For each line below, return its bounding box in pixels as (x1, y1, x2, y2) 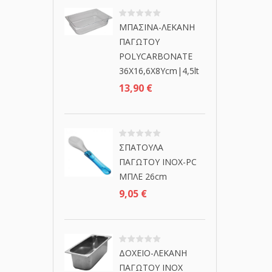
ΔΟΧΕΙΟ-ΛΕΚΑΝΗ (119, 247, 187, 259)
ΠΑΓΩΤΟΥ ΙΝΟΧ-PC (119, 156, 197, 168)
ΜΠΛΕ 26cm (119, 171, 167, 182)
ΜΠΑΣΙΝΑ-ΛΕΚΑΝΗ (119, 21, 195, 33)
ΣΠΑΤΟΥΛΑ (119, 141, 163, 153)
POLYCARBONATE (119, 50, 192, 62)
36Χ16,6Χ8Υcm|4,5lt (119, 65, 199, 76)
